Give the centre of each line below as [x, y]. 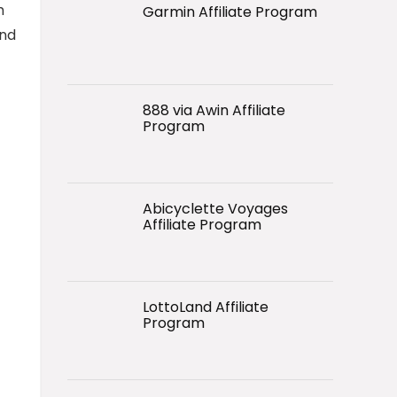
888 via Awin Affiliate [214, 110]
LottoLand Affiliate [206, 307]
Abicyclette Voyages [215, 208]
